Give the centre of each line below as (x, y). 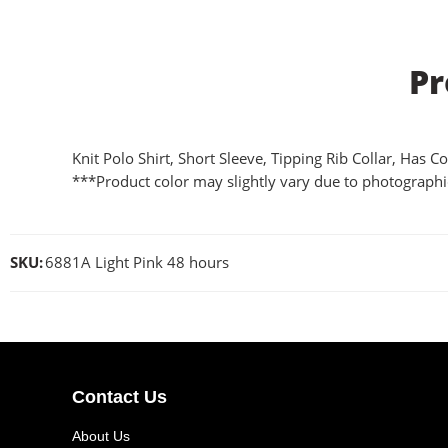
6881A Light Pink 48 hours (137, 262)
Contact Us (119, 397)
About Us (101, 436)
